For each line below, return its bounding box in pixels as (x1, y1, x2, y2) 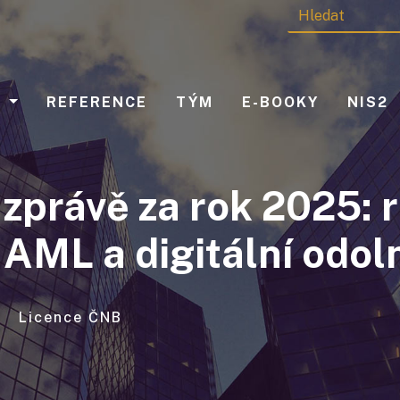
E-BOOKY (242, 94, 319, 112)
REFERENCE (46, 94, 147, 112)
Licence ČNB (19, 309, 122, 326)
